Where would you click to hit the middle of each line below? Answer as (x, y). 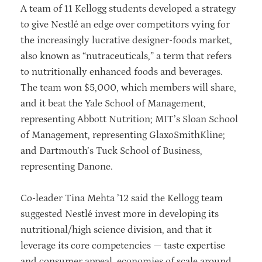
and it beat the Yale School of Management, (113, 103)
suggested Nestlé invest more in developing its (120, 214)
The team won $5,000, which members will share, (128, 87)
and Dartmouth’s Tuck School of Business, (111, 151)
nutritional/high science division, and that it (116, 230)
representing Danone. (67, 166)
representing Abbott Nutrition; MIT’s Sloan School (129, 119)
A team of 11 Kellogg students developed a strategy (128, 8)
